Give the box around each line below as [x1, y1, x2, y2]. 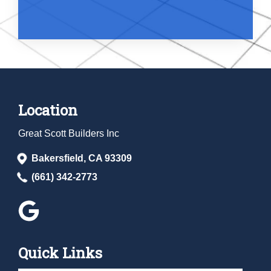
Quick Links [18, 243, 102, 263]
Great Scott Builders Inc [18, 128, 119, 139]
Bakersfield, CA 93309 [31, 152, 132, 163]
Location [18, 100, 77, 120]
